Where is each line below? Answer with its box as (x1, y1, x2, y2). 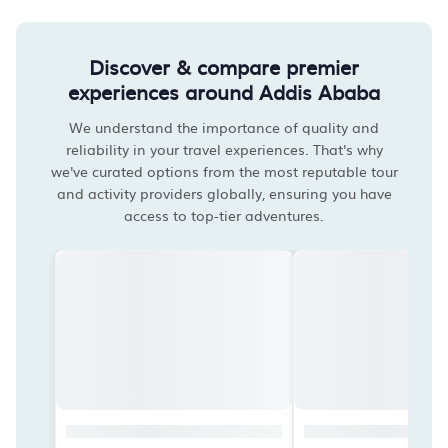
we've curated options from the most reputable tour (50, 161, 398, 181)
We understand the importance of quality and (69, 117, 379, 137)
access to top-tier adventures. (124, 205, 324, 225)
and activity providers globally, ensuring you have (56, 183, 392, 203)
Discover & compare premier (89, 51, 359, 81)
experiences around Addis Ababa (68, 76, 380, 106)
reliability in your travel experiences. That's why (65, 139, 383, 159)
